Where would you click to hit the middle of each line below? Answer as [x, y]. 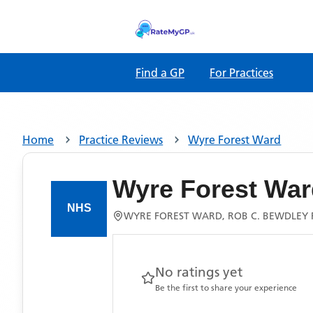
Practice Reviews [121, 140]
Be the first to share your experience [226, 287]
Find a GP [160, 73]
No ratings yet [199, 272]
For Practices [241, 73]
